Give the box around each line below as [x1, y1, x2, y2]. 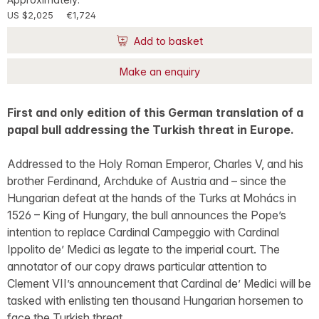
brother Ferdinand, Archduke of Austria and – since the [7, 174, 286, 189]
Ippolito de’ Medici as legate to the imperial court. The [7, 242, 280, 257]
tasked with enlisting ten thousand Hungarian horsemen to [7, 293, 303, 308]
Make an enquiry [119, 65, 200, 78]
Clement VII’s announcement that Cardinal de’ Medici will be [7, 276, 311, 291]
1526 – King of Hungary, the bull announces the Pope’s [7, 208, 286, 223]
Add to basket [130, 34, 203, 47]
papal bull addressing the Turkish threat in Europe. [7, 122, 294, 137]
